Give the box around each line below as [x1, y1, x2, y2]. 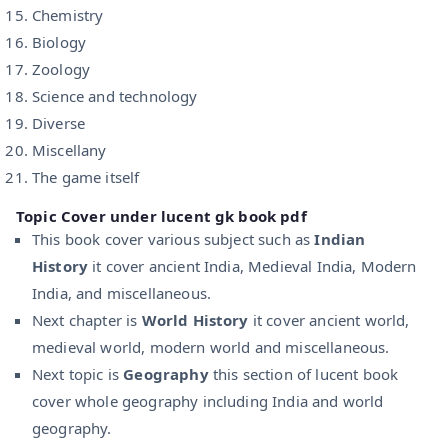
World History [141, 309, 249, 330]
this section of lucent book [208, 363, 399, 384]
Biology [32, 31, 87, 52]
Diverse [32, 112, 86, 133]
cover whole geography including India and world [32, 390, 384, 411]
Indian [314, 228, 366, 249]
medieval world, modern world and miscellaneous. [32, 336, 390, 357]
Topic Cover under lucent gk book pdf [16, 205, 307, 226]
